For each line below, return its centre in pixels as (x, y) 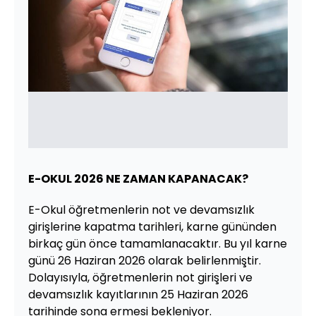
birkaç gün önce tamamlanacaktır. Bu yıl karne (158, 244)
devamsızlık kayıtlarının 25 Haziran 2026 (138, 294)
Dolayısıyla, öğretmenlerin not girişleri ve (140, 278)
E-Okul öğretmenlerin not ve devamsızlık (141, 210)
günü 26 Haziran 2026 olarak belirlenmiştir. (145, 261)
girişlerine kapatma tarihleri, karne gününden (152, 227)
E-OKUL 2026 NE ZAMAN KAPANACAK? (138, 179)
